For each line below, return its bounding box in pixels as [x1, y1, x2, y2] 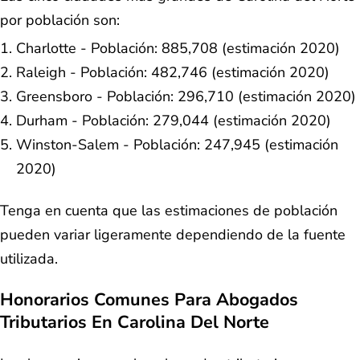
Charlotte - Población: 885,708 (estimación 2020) [16, 38, 340, 58]
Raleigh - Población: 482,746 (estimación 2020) [16, 62, 329, 82]
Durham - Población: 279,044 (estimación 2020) [16, 110, 331, 130]
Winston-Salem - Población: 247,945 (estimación [16, 134, 338, 154]
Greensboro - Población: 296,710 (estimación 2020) [16, 86, 356, 106]
